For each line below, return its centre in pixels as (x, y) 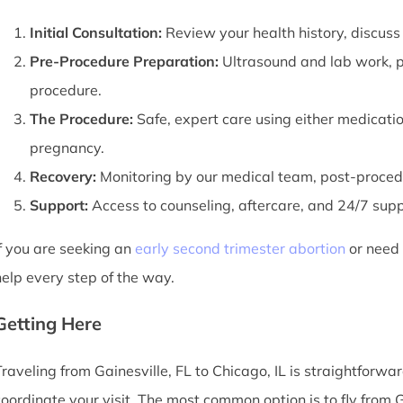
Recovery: (63, 176)
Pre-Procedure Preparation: (124, 61)
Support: (58, 205)
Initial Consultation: (95, 32)
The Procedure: (81, 119)
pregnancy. (67, 148)
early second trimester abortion (240, 248)
